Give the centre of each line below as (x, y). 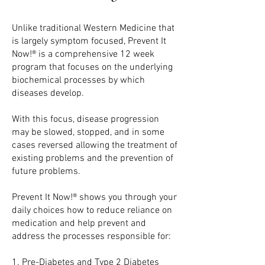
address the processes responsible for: (91, 237)
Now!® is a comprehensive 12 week (83, 54)
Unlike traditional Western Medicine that (93, 28)
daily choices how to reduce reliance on (92, 211)
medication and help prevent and (79, 224)
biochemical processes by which (78, 80)
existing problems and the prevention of (93, 159)
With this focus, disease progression (85, 119)
